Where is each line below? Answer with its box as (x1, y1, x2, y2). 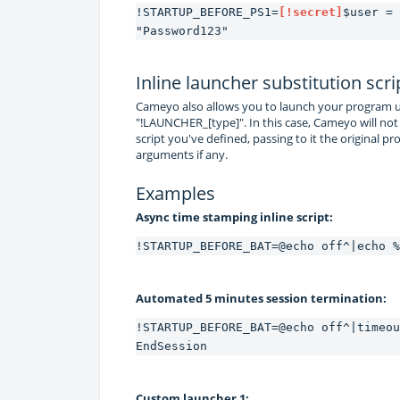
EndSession (136, 338, 207, 353)
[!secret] (279, 4, 343, 19)
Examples (136, 180, 215, 205)
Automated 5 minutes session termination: (136, 289, 387, 306)
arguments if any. (136, 146, 228, 162)
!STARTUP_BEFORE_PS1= (136, 4, 279, 19)
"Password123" (136, 23, 229, 37)
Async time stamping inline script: (136, 208, 333, 225)
